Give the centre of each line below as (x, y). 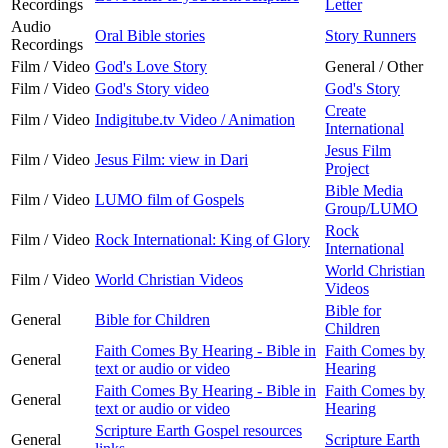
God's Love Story (151, 66)
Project (347, 168)
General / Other (374, 66)
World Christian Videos (169, 279)
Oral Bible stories (150, 35)
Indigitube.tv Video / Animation (195, 119)
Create (345, 110)
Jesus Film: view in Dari (171, 159)
